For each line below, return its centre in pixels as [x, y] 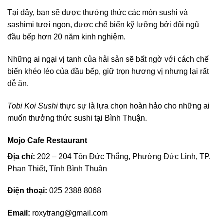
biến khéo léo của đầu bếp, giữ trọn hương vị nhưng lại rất [108, 71]
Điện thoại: [27, 191]
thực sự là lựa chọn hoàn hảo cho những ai [134, 106]
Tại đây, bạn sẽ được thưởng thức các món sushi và [98, 13]
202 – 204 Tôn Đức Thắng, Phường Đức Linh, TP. [123, 156]
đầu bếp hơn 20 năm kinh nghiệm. [66, 37]
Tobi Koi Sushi [33, 106]
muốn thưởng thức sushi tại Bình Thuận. [77, 118]
